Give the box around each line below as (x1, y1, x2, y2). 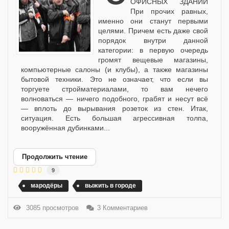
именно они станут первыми (98, 16, 208, 25)
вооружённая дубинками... (21, 123, 110, 132)
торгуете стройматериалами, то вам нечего (21, 84, 208, 93)
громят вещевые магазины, (98, 55, 208, 64)
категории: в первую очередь (98, 45, 208, 54)
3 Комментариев (97, 203, 148, 212)
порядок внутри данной (98, 36, 208, 44)
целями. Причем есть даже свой (98, 26, 208, 35)
